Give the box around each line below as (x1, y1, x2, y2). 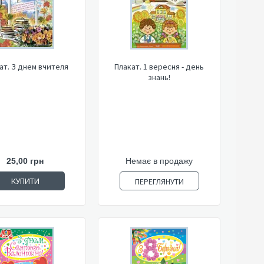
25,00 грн (6, 156, 44, 166)
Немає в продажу (126, 156, 193, 166)
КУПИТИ (11, 176, 39, 186)
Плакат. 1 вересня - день (114, 61, 204, 72)
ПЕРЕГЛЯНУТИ (134, 176, 184, 187)
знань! (148, 72, 170, 82)
